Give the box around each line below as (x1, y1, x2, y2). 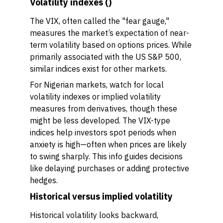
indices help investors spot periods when (30, 127, 176, 137)
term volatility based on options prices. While (30, 40, 192, 50)
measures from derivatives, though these (30, 104, 177, 113)
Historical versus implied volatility (30, 191, 173, 202)
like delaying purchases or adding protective (30, 163, 189, 173)
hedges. (30, 175, 58, 185)
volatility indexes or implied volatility (30, 92, 161, 102)
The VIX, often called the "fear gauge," (30, 16, 169, 26)
